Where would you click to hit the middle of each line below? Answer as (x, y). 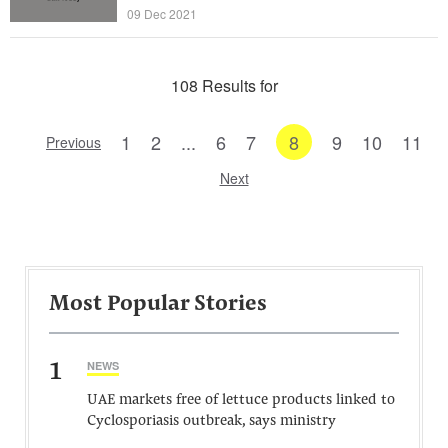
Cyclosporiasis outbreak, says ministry (211, 421)
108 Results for (224, 85)
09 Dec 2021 (162, 13)
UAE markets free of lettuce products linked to (241, 400)
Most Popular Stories (158, 305)
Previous (73, 142)
